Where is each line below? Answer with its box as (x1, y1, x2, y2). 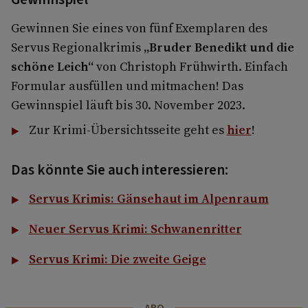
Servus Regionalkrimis (11, 38, 144, 56)
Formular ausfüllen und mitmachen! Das (11, 77, 243, 95)
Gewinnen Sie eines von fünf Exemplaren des (11, 19, 267, 37)
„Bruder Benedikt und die (144, 38, 294, 56)
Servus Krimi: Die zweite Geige (28, 250, 206, 268)
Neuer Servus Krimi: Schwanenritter (28, 220, 242, 238)
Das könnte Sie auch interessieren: (11, 159, 228, 181)
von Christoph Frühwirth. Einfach (93, 58, 288, 76)
